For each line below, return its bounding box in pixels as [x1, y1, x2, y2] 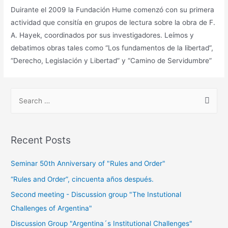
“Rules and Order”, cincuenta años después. [11, 175, 154, 183]
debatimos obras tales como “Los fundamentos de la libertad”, [11, 43, 214, 52]
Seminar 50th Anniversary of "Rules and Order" [11, 159, 166, 168]
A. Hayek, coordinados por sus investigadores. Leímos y [11, 31, 194, 39]
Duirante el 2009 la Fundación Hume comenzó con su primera [11, 5, 215, 14]
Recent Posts [11, 133, 71, 146]
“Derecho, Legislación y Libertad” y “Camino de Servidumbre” [11, 56, 212, 65]
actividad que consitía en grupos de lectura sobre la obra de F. [11, 18, 216, 26]
